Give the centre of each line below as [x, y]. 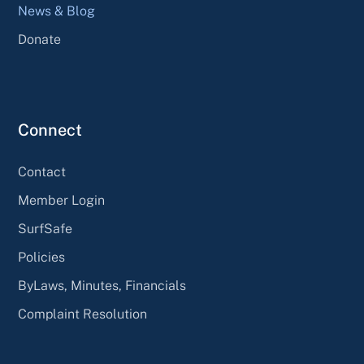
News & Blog [57, 11]
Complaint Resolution [83, 314]
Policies [42, 258]
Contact [42, 172]
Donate [40, 40]
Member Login [62, 201]
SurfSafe [45, 229]
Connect [50, 130]
